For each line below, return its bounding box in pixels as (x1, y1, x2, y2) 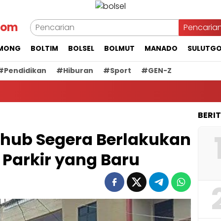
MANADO (145, 43, 178, 53)
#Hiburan (56, 65, 93, 75)
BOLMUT (104, 43, 135, 53)
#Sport (103, 65, 131, 75)
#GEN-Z (141, 65, 172, 75)
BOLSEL (68, 43, 94, 53)
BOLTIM (31, 43, 58, 53)
